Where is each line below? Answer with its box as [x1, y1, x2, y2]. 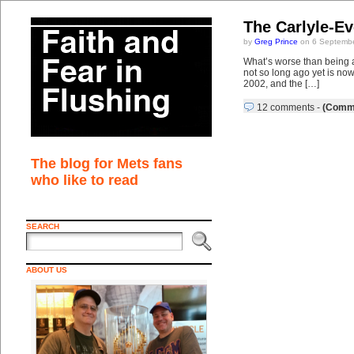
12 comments [256, 102, 314, 113]
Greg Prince [254, 37, 298, 46]
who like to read [30, 172, 138, 188]
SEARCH [25, 222, 59, 231]
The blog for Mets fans [30, 156, 183, 171]
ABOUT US [25, 265, 67, 274]
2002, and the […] [243, 78, 319, 89]
